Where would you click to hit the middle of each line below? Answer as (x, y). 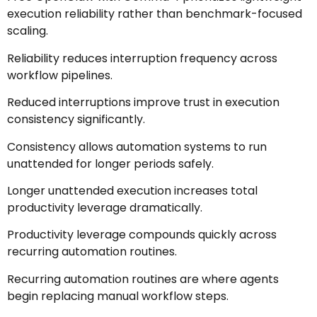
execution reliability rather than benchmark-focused (155, 14)
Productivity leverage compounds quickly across (142, 235)
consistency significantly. (76, 120)
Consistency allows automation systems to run (137, 146)
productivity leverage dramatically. (105, 207)
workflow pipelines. (60, 75)
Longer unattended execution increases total (132, 190)
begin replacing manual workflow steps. (118, 296)
